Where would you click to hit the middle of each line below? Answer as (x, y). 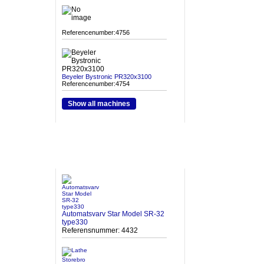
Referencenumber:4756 (96, 32)
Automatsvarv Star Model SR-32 (113, 214)
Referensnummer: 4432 (100, 230)
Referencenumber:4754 (96, 84)
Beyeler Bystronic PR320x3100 (107, 77)
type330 (75, 222)
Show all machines (99, 104)
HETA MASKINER (85, 157)
